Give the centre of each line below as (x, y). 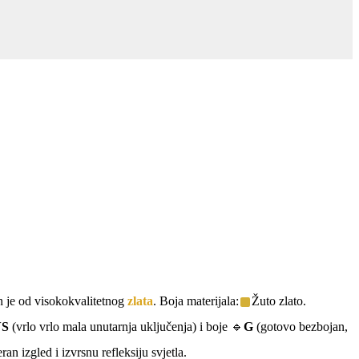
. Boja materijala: (196, 301)
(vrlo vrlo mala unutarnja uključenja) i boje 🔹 (126, 326)
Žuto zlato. (279, 301)
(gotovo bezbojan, (301, 326)
